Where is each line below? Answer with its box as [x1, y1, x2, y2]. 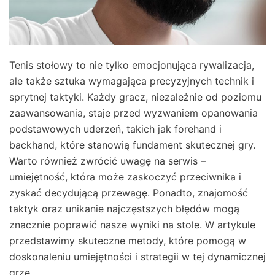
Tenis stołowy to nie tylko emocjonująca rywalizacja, [9, 58, 254, 71]
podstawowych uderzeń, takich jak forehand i [9, 122, 222, 135]
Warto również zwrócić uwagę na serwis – [9, 154, 206, 167]
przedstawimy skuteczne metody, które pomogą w [9, 234, 246, 247]
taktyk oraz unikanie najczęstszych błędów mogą [9, 202, 239, 215]
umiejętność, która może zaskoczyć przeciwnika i [9, 170, 241, 183]
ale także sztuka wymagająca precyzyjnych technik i [9, 74, 254, 87]
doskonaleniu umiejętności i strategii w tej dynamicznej [9, 250, 266, 263]
